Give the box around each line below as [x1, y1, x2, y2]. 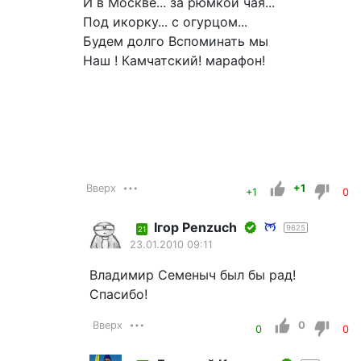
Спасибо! [89, 286, 180, 303]
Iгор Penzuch [154, 219, 237, 236]
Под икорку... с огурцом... [83, 14, 247, 31]
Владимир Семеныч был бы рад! [89, 267, 296, 284]
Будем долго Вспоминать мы [83, 33, 268, 50]
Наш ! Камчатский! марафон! [83, 52, 265, 69]
